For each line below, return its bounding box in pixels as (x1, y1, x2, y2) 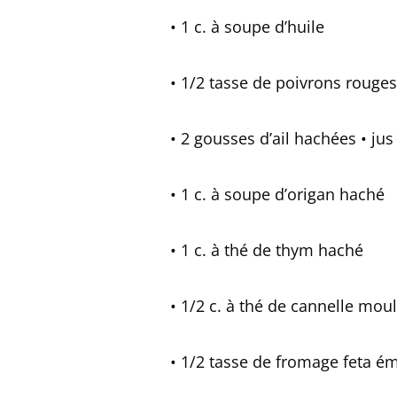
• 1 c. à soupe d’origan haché (170, 183, 385, 205)
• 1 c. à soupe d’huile (170, 16, 324, 37)
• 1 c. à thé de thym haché (170, 239, 363, 261)
